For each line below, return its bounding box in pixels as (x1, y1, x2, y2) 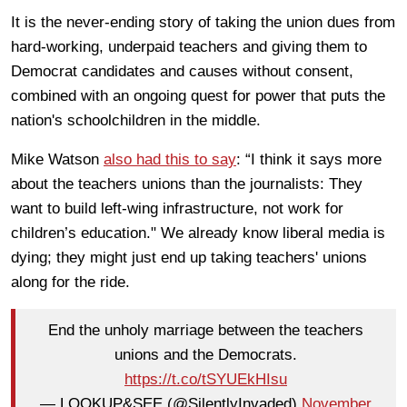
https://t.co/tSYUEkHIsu (124, 371, 287, 389)
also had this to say (104, 150, 236, 168)
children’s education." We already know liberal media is (11, 223, 385, 242)
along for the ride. (11, 273, 130, 291)
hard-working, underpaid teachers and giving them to (11, 37, 367, 55)
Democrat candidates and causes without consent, (11, 62, 353, 80)
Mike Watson (11, 150, 104, 168)
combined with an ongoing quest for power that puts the (11, 86, 385, 104)
